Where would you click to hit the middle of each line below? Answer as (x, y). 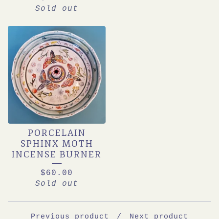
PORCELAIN (57, 133)
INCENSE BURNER (57, 155)
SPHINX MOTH (57, 144)
